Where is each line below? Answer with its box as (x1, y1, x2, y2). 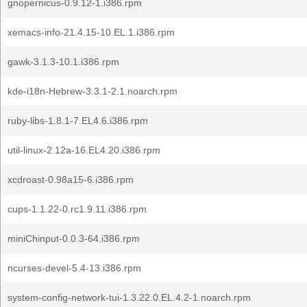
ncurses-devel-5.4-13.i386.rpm (8, 262, 141, 273)
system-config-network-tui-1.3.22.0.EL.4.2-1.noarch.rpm (8, 292, 251, 303)
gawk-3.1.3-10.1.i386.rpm (8, 56, 119, 67)
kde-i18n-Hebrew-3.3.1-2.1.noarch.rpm (8, 86, 177, 97)
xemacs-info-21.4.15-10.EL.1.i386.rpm (8, 27, 175, 38)
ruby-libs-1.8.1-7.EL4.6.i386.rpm (8, 115, 148, 126)
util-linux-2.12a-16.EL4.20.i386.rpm (8, 145, 160, 156)
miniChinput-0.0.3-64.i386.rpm (8, 233, 140, 244)
